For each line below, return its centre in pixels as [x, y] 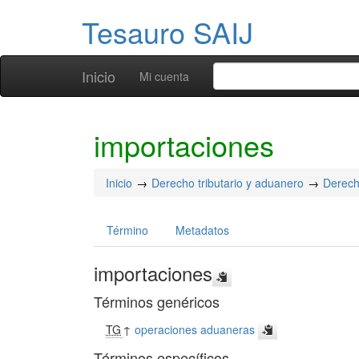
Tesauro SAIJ [167, 32]
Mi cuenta [164, 76]
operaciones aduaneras [195, 329]
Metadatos [202, 230]
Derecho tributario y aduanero [228, 183]
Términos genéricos [157, 301]
